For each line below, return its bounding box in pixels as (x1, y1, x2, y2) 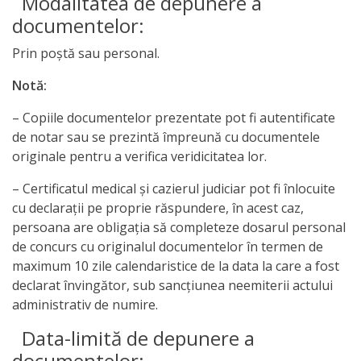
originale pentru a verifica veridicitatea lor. (12, 147, 267, 165)
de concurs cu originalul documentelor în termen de (12, 238, 323, 255)
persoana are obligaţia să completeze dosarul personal (12, 218, 346, 236)
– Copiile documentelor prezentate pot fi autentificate (12, 109, 335, 127)
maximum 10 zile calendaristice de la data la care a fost (12, 257, 339, 275)
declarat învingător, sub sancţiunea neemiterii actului (12, 276, 333, 294)
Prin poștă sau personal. (12, 44, 160, 62)
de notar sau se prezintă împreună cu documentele (12, 128, 320, 146)
